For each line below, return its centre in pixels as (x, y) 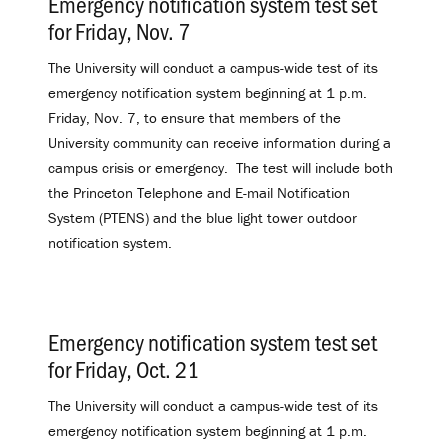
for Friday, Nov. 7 (119, 30)
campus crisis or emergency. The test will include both (220, 167)
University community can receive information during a (219, 142)
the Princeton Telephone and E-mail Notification (199, 192)
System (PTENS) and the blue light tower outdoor (202, 217)
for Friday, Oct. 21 (123, 369)
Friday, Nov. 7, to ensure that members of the (194, 117)
